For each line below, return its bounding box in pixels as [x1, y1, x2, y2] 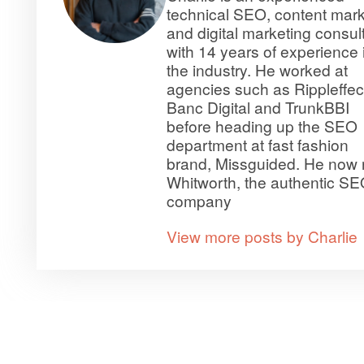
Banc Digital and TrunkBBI [166, 96, 349, 119]
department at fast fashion [166, 133, 349, 156]
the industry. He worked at [166, 58, 348, 81]
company [166, 189, 232, 212]
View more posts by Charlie [166, 225, 357, 248]
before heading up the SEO [166, 115, 357, 137]
